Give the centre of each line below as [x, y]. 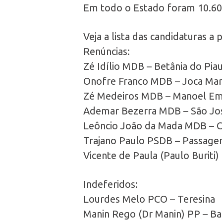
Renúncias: [107, 51]
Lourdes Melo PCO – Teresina [149, 199]
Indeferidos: [111, 184]
